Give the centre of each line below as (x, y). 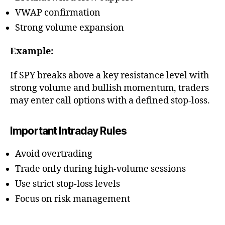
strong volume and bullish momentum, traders (109, 88)
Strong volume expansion (70, 28)
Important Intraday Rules (69, 131)
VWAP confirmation (58, 13)
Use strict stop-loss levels (68, 184)
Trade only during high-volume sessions (100, 169)
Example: (32, 52)
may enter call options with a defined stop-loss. (110, 100)
